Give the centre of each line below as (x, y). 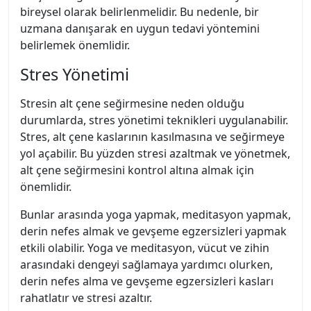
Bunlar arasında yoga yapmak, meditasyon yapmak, (155, 215)
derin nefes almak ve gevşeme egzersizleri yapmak (153, 231)
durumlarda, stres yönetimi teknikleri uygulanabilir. (154, 120)
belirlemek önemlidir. (75, 45)
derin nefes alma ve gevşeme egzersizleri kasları (147, 281)
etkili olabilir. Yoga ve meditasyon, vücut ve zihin (145, 248)
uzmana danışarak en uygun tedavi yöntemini (140, 28)
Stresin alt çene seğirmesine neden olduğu (132, 103)
